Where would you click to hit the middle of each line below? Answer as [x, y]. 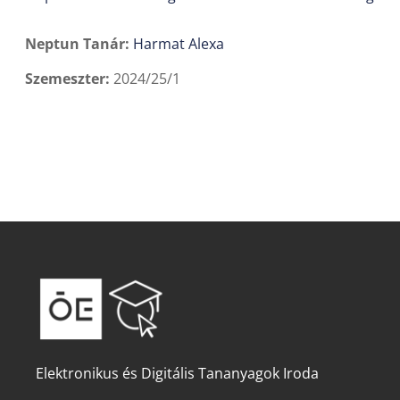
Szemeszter [65, 79]
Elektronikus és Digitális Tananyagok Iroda [177, 374]
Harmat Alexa [179, 44]
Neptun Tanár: [79, 44]
